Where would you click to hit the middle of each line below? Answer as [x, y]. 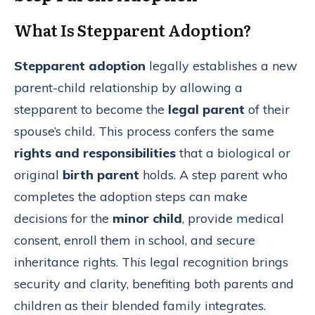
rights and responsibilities [95, 153]
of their [267, 109]
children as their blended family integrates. [140, 305]
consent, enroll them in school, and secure [135, 240]
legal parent [206, 109]
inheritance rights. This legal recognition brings [151, 262]
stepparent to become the [91, 109]
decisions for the [63, 218]
